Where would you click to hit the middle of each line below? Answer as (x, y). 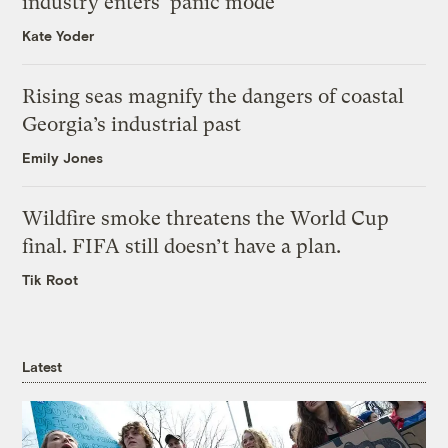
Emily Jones (63, 157)
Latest (42, 366)
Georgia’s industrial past (132, 124)
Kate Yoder (58, 35)
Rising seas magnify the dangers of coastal (213, 96)
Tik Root (50, 279)
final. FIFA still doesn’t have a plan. (182, 246)
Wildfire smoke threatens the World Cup (206, 218)
